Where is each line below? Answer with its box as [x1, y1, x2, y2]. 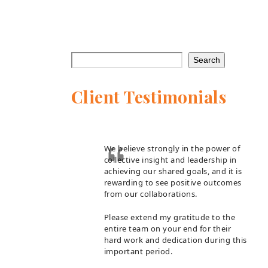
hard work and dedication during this [103, 234, 247, 246]
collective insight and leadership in [103, 154, 237, 166]
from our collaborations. [103, 188, 197, 200]
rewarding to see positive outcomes [103, 177, 242, 188]
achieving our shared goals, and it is [103, 166, 242, 177]
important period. [103, 246, 173, 257]
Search [193, 55, 220, 65]
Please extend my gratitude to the [103, 212, 236, 223]
